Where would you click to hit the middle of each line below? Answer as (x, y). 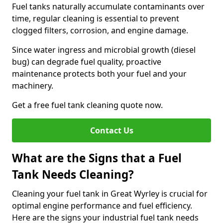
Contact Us (111, 130)
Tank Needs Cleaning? (73, 174)
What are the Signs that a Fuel (97, 158)
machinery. (33, 86)
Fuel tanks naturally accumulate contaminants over (108, 6)
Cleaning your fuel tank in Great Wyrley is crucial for (110, 194)
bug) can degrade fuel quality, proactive (87, 62)
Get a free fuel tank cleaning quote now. (87, 105)
